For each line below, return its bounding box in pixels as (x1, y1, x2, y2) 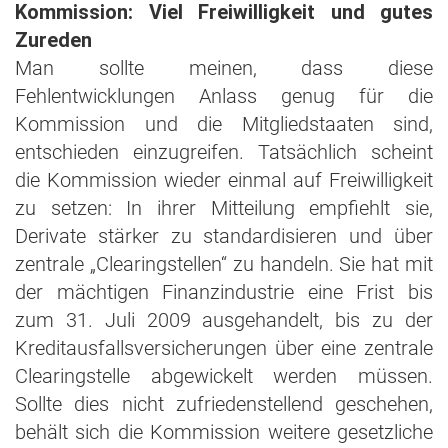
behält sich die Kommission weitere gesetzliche (15, 420, 433, 444)
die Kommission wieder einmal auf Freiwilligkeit (15, 168, 433, 192)
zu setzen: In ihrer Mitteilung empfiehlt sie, (15, 196, 433, 220)
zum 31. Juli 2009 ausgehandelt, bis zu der (15, 308, 433, 332)
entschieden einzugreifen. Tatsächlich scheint (15, 140, 433, 164)
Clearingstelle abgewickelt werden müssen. (15, 364, 433, 388)
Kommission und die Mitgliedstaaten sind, (15, 112, 433, 136)
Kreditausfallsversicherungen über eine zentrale (15, 336, 433, 360)
